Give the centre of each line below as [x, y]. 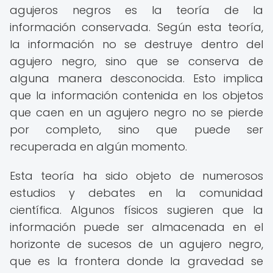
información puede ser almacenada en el [136, 227]
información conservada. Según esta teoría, [136, 27]
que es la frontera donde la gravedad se [136, 261]
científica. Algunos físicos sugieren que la [136, 210]
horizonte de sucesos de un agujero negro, [136, 244]
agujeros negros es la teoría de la [136, 10]
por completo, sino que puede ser [136, 129]
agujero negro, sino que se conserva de [136, 61]
